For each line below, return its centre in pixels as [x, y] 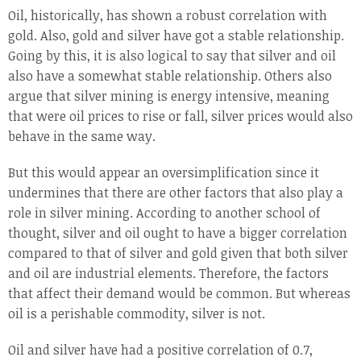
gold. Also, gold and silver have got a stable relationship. [176, 36]
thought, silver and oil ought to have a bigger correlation [178, 233]
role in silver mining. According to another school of [164, 213]
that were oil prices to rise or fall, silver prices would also [180, 116]
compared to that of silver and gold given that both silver [178, 253]
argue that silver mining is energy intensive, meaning [169, 96]
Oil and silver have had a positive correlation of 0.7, [160, 350]
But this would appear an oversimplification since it [164, 173]
